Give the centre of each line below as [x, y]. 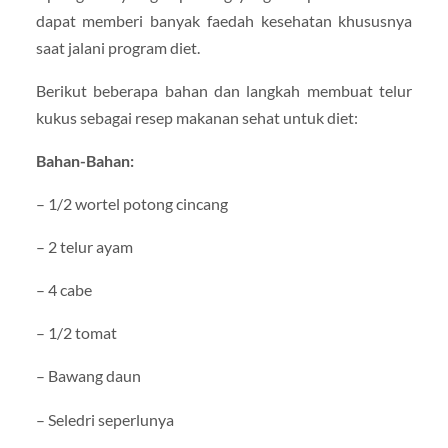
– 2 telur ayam [84, 247]
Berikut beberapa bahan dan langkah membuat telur [224, 90]
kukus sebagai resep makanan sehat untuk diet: [196, 117]
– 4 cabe [63, 290]
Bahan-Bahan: [84, 160]
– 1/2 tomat [76, 333]
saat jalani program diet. [117, 47]
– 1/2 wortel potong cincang [131, 203]
